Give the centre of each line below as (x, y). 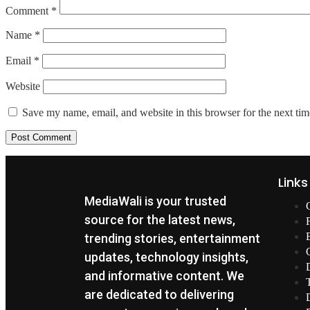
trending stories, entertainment (172, 238)
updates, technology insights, (166, 257)
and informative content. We (164, 275)
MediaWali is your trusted (155, 201)
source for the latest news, (160, 219)
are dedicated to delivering (159, 294)
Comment (28, 10)
